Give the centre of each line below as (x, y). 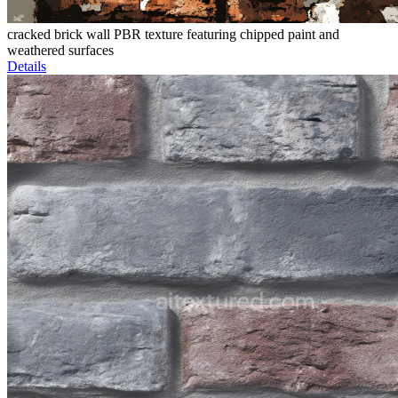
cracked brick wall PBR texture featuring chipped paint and (173, 35)
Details (27, 67)
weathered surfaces (60, 51)
